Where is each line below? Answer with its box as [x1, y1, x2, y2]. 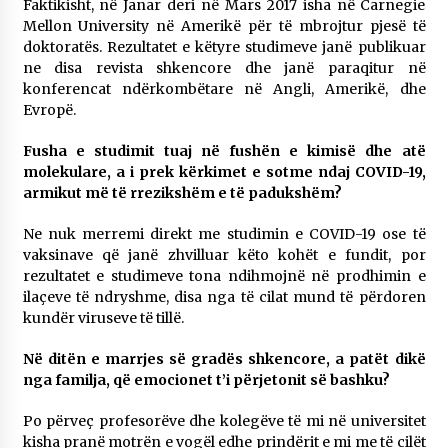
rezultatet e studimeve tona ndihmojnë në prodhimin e [22, 267, 426, 285]
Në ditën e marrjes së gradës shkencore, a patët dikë [22, 350, 426, 368]
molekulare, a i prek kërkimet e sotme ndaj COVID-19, [22, 163, 426, 181]
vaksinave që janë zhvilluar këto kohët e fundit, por [22, 246, 426, 264]
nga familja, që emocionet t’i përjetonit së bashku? [22, 371, 390, 389]
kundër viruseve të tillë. [22, 309, 184, 327]
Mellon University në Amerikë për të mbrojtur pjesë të [22, 17, 426, 35]
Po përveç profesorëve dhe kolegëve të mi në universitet [22, 412, 426, 430]
